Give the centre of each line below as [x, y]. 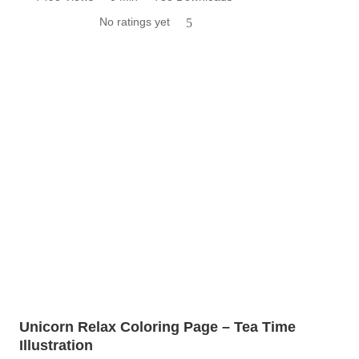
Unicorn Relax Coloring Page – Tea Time [157, 327]
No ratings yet [135, 21]
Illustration [56, 345]
